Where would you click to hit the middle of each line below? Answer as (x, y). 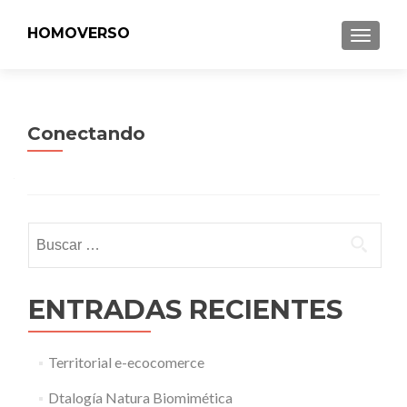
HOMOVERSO (79, 34)
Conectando (86, 134)
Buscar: (51, 232)
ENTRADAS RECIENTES (185, 309)
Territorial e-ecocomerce (126, 362)
